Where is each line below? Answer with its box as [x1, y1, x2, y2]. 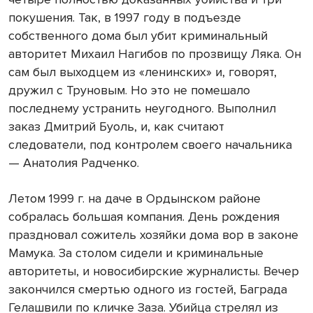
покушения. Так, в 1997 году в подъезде [8, 9, 241, 25]
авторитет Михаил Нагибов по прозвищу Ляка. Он [8, 45, 301, 61]
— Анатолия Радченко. [8, 154, 139, 170]
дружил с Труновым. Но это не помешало [8, 82, 250, 98]
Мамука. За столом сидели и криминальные [8, 245, 263, 261]
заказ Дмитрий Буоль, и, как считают [8, 118, 224, 134]
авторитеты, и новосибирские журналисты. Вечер [8, 263, 299, 279]
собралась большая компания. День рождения [8, 208, 279, 224]
